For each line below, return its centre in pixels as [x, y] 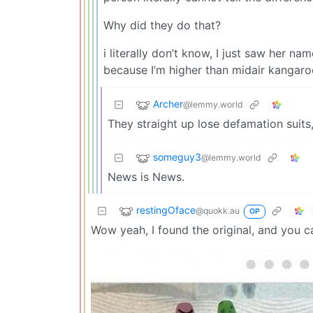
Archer [168, 103]
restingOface [166, 210]
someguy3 [177, 156]
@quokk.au [218, 210]
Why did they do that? [162, 25]
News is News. [146, 176]
